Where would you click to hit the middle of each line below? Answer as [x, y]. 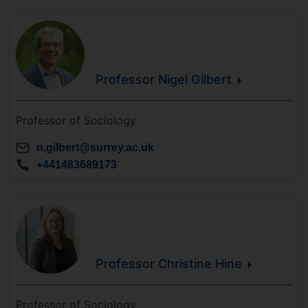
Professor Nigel [143, 80]
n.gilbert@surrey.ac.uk [95, 147]
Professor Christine [155, 264]
